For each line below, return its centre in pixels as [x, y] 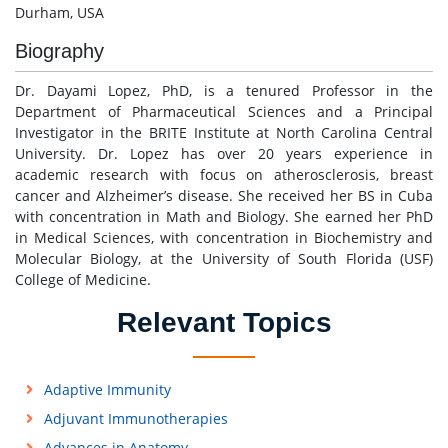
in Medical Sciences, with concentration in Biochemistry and [224, 238]
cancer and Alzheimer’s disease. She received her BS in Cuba [224, 196]
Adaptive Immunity [107, 390]
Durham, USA [59, 13]
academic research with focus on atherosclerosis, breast [224, 175]
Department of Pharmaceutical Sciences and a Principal [224, 112]
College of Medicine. [83, 280]
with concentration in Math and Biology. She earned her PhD [224, 217]
